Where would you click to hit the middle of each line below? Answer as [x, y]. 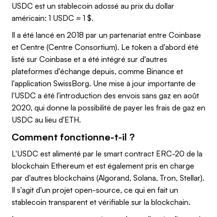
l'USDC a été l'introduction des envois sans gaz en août [105, 95]
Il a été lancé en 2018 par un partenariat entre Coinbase [106, 35]
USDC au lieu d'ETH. [46, 119]
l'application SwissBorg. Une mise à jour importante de [104, 83]
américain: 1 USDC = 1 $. [53, 18]
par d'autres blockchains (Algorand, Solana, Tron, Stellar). [108, 178]
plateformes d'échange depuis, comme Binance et [97, 71]
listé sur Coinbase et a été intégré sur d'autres [89, 59]
